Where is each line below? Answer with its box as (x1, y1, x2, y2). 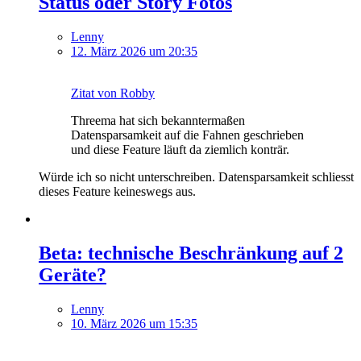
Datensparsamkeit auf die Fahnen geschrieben (71, 128, 304, 142)
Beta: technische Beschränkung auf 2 (39, 242, 343, 263)
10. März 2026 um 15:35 (71, 316, 197, 330)
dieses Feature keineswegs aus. (39, 185, 196, 198)
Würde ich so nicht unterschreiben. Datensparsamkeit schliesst (39, 170, 354, 184)
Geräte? (39, 263, 106, 285)
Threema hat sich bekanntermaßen (71, 114, 245, 127)
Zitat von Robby (71, 86, 155, 100)
